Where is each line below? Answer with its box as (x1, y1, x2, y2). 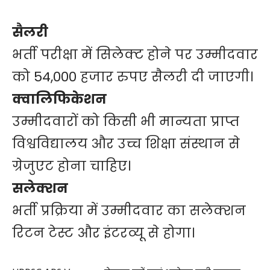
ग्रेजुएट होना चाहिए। (12, 157, 131, 176)
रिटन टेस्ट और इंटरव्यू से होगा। (12, 224, 198, 243)
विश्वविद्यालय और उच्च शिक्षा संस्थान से (12, 134, 240, 154)
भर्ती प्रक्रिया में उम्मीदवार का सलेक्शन (12, 201, 246, 221)
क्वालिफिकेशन (12, 90, 107, 109)
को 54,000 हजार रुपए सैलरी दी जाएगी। (12, 67, 253, 87)
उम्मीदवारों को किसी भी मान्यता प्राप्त (12, 112, 239, 131)
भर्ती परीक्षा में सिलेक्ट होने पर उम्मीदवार (12, 45, 258, 64)
